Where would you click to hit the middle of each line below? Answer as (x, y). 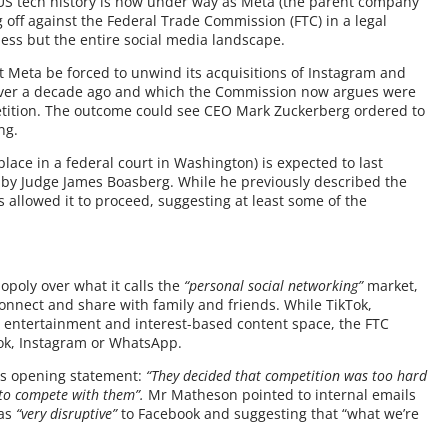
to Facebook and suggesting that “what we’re (268, 413)
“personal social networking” (274, 285)
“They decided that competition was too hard (287, 375)
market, (391, 285)
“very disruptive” (67, 413)
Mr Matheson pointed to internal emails (280, 394)
